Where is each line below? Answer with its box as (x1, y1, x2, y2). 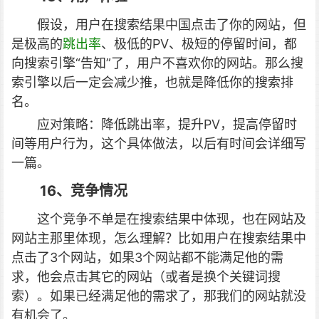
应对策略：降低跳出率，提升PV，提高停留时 (37, 117, 297, 132)
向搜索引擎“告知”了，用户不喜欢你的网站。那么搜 (11, 56, 303, 70)
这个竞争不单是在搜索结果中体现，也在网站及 (37, 211, 306, 226)
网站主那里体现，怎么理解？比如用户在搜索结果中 (11, 231, 306, 246)
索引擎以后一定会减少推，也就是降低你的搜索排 (11, 75, 293, 90)
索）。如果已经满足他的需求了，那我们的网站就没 (11, 288, 306, 303)
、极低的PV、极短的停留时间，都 (101, 36, 297, 51)
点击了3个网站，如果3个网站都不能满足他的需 (11, 250, 283, 265)
